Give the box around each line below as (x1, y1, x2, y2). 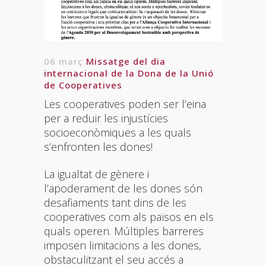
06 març (44, 55, 83, 67)
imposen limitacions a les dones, (44, 237, 201, 252)
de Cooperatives (44, 78, 122, 91)
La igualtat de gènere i (44, 166, 149, 181)
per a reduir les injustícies (44, 110, 168, 125)
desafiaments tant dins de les (44, 195, 186, 210)
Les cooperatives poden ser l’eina (44, 96, 206, 111)
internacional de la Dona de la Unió (44, 66, 214, 79)
